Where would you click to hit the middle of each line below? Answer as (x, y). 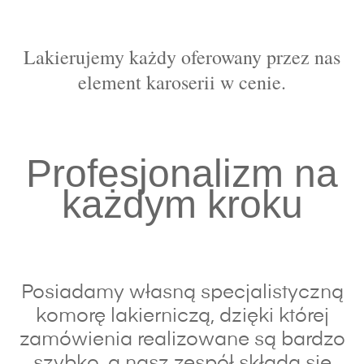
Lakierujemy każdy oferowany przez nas (182, 56)
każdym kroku (182, 204)
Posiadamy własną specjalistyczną (182, 293)
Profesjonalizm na (182, 173)
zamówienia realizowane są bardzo (182, 340)
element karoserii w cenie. (182, 82)
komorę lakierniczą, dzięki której (182, 316)
